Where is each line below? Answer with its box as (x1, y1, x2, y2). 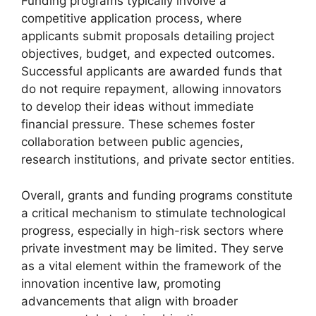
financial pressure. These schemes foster (21, 117, 255, 131)
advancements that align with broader (21, 293, 238, 308)
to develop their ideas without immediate (21, 99, 254, 114)
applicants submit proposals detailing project (21, 29, 274, 43)
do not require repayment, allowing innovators (21, 82, 281, 96)
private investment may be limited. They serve (21, 241, 284, 255)
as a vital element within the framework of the (21, 258, 281, 273)
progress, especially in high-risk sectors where (21, 223, 284, 238)
